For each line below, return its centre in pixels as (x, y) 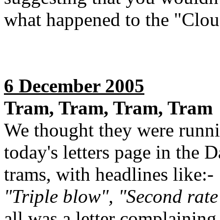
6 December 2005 (74, 86)
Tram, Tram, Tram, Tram (108, 108)
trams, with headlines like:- (111, 174)
